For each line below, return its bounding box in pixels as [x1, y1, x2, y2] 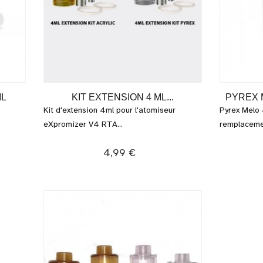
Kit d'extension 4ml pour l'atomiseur [43, 105, 176, 115]
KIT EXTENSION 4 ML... [72, 92, 174, 102]
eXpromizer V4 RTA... [43, 119, 123, 129]
